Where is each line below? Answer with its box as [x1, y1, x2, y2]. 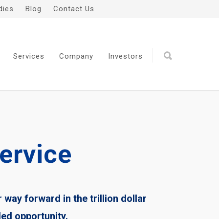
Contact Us [53, 4, 94, 13]
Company [59, 52, 93, 61]
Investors [108, 52, 143, 61]
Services [13, 52, 44, 61]
